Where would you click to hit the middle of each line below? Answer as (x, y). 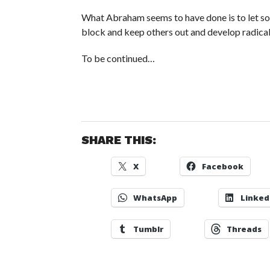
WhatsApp (155, 197)
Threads (244, 229)
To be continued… (118, 58)
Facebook (222, 166)
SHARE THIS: (118, 140)
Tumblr (148, 229)
